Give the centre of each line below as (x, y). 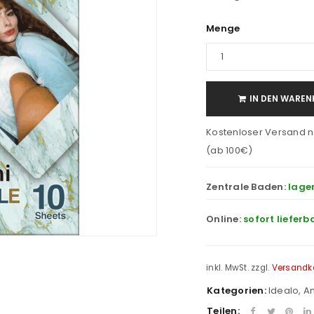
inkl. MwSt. (227, 268)
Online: (225, 219)
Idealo (284, 290)
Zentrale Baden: (247, 187)
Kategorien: (237, 290)
